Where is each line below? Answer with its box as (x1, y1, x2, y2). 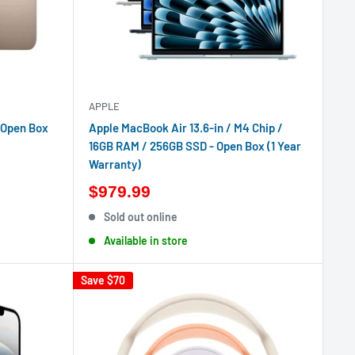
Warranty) (88, 157, 141, 171)
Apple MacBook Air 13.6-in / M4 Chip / (88, 120, 283, 135)
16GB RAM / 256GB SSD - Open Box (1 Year (88, 139, 301, 153)
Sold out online (104, 210, 178, 223)
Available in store (104, 234, 189, 247)
